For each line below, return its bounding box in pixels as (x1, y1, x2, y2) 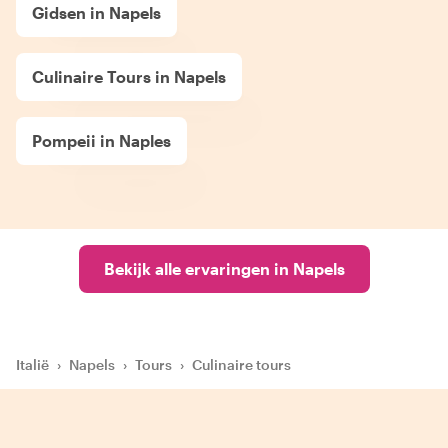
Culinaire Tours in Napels (32, 66, 226, 86)
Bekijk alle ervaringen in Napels (103, 258, 345, 278)
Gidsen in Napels (32, 2, 161, 22)
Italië (16, 355, 49, 373)
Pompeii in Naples (32, 130, 171, 150)
